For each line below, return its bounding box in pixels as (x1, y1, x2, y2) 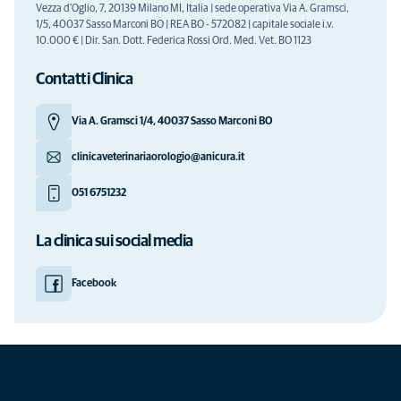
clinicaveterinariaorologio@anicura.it (72, 152, 244, 163)
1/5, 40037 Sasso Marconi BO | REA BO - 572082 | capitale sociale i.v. (36, 20, 334, 30)
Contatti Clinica (36, 72, 132, 88)
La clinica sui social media (36, 234, 193, 250)
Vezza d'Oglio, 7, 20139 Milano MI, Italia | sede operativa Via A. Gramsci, (36, 4, 349, 14)
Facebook (72, 278, 116, 289)
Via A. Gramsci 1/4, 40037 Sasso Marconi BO (72, 116, 272, 127)
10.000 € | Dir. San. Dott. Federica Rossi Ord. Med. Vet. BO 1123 (36, 36, 311, 47)
